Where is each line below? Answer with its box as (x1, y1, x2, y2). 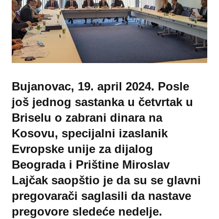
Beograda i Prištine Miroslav (12, 158, 170, 172)
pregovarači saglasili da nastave (12, 189, 191, 203)
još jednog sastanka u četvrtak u (12, 95, 193, 109)
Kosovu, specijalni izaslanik (12, 127, 168, 140)
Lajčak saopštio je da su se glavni (12, 174, 201, 187)
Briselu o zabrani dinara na (12, 111, 162, 125)
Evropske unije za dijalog (12, 142, 153, 156)
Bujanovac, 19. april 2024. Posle (12, 80, 189, 93)
